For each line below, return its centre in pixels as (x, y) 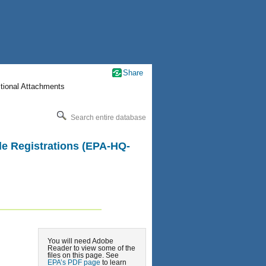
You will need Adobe (80, 240)
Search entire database (107, 117)
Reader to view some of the (91, 248)
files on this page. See (83, 255)
